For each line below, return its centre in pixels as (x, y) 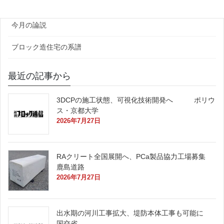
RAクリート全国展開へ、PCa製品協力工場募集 (134, 157)
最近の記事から (39, 76)
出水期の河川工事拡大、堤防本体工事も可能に (133, 213)
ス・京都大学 (84, 111)
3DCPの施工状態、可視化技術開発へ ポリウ (136, 100)
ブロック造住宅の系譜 (46, 47)
